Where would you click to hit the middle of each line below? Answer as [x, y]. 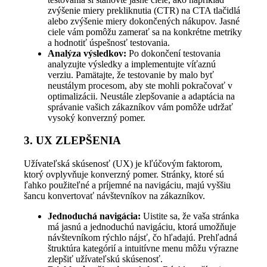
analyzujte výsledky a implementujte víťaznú [132, 64]
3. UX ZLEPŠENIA [73, 141]
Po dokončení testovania [174, 53]
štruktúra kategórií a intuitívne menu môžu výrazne [143, 249]
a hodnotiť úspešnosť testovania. [109, 42]
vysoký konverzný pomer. [97, 117]
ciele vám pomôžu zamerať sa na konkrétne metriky [145, 32]
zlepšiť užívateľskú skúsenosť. [105, 259]
